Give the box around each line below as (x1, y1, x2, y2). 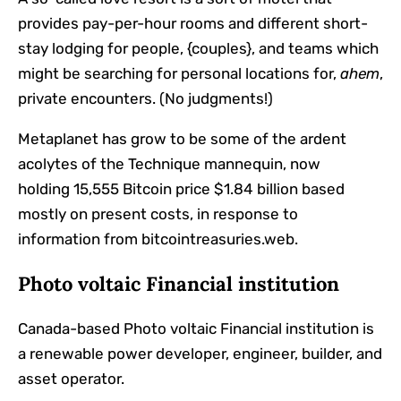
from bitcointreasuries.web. (100, 230, 302, 249)
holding (18, 180, 70, 199)
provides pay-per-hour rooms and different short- (18, 14, 368, 33)
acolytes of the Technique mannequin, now (18, 155, 320, 174)
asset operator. (18, 370, 128, 388)
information (18, 230, 100, 249)
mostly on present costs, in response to (18, 205, 298, 224)
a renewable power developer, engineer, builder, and (18, 345, 382, 363)
